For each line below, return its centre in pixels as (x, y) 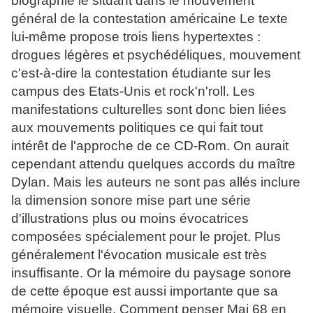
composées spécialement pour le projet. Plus (146, 237)
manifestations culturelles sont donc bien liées (149, 110)
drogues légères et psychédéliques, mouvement (156, 55)
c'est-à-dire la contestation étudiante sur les (141, 73)
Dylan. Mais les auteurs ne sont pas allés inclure (156, 182)
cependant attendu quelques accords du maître (153, 164)
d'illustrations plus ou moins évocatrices (130, 219)
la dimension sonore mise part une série (131, 201)
